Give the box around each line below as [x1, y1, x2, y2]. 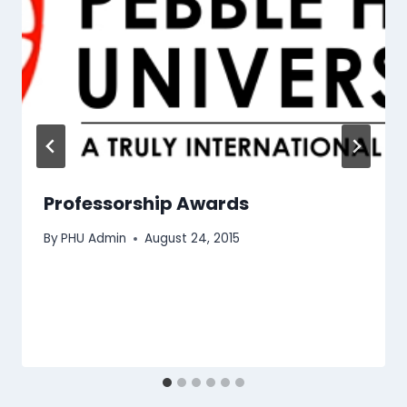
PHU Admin [61, 230, 127, 248]
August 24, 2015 [144, 230, 241, 248]
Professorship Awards [44, 190, 249, 216]
